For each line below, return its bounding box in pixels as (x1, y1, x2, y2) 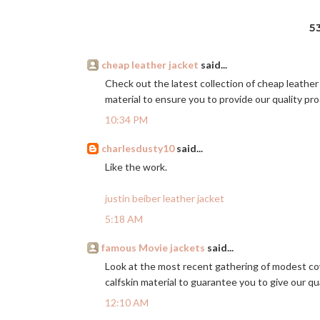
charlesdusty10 (101, 142, 174, 154)
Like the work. (105, 161, 167, 173)
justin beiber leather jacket (105, 192, 224, 204)
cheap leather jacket (101, 59, 199, 71)
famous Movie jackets (101, 241, 205, 254)
